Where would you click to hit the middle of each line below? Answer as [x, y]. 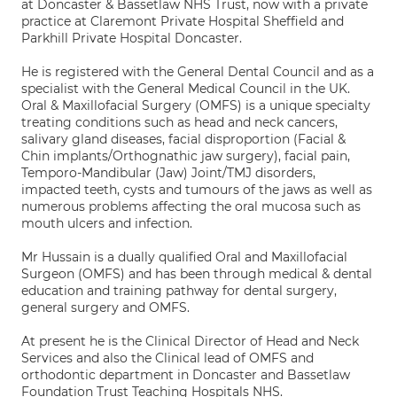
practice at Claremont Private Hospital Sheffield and [183, 21]
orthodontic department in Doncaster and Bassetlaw [186, 375]
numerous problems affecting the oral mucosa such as [191, 206]
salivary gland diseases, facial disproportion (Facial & [183, 139]
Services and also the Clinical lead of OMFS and [167, 358]
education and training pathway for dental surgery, [179, 291]
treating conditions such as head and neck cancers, [179, 122]
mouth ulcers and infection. [107, 223]
